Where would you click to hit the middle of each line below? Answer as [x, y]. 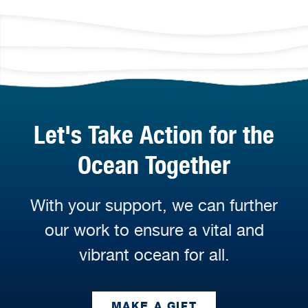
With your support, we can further [154, 206]
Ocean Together [154, 165]
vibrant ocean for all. [154, 255]
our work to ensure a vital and [154, 230]
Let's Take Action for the [154, 135]
